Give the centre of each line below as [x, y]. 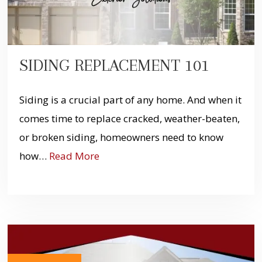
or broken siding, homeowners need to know [121, 137]
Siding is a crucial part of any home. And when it [130, 100]
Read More [74, 156]
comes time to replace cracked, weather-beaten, [129, 119]
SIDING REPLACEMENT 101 [114, 65]
